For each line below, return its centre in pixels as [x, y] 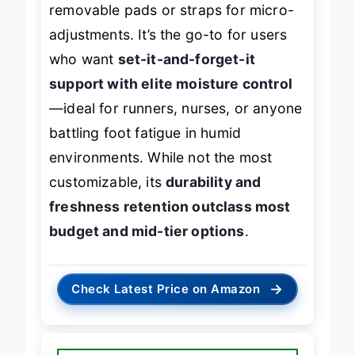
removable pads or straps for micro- [172, 10]
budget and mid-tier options [147, 231]
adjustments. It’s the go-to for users [168, 35]
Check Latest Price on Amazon [166, 288]
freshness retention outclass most [170, 207]
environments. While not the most [161, 158]
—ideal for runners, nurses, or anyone [176, 109]
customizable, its [108, 182]
